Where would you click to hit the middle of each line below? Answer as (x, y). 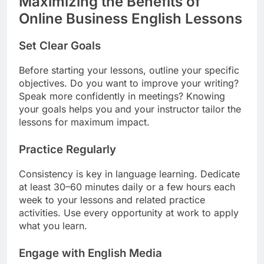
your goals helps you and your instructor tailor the (130, 109)
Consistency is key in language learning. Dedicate (129, 174)
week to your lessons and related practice (112, 199)
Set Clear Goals (60, 46)
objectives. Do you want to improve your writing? (129, 83)
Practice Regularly (67, 149)
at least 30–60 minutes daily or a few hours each (127, 187)
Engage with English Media (90, 253)
